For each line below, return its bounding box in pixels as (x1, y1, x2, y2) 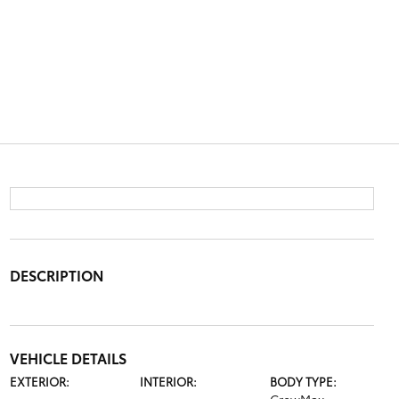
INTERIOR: (139, 373, 197, 389)
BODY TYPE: (270, 373, 338, 389)
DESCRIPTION (9, 265, 104, 285)
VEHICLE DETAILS (9, 347, 126, 368)
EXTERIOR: (9, 373, 69, 389)
